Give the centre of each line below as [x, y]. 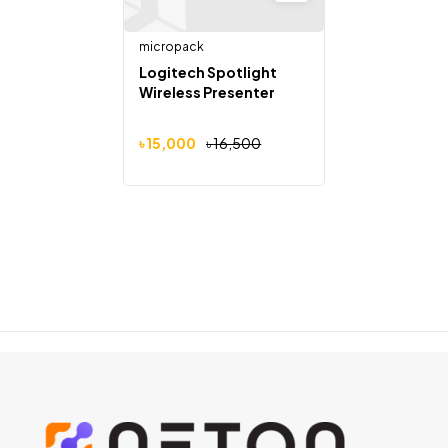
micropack [172, 46]
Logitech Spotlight [208, 71]
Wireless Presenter [207, 91]
